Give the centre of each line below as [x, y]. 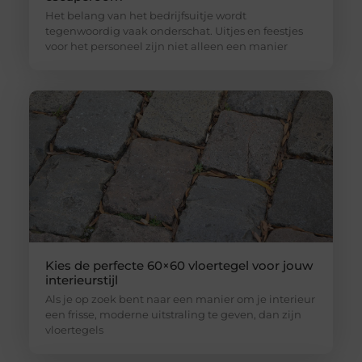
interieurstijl [81, 280]
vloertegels [74, 329]
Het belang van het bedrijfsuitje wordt [145, 15]
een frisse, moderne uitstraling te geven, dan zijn [173, 314]
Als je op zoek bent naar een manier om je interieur [180, 299]
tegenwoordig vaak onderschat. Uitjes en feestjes [174, 30]
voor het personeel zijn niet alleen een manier [166, 46]
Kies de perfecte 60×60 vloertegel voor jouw [179, 265]
